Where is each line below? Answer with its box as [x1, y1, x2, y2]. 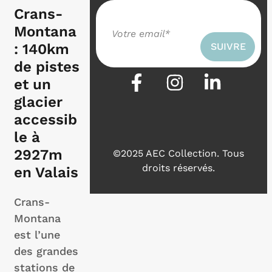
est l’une [14, 228, 60, 241]
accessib [14, 111, 77, 128]
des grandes [14, 245, 78, 257]
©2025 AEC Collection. [113, 148, 222, 159]
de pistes [14, 58, 80, 75]
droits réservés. [142, 162, 215, 174]
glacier [14, 93, 63, 110]
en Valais [14, 164, 78, 181]
